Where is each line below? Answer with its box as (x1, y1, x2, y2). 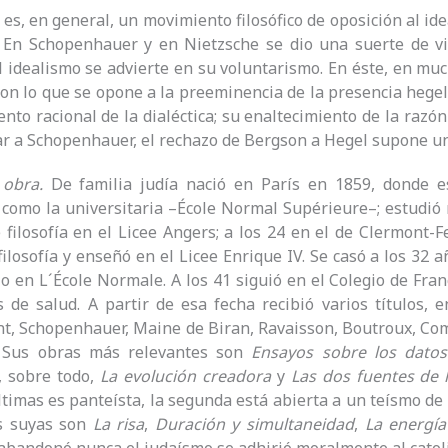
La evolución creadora (99, 365, 271, 388)
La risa (92, 413, 145, 436)
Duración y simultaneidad (154, 413, 355, 436)
